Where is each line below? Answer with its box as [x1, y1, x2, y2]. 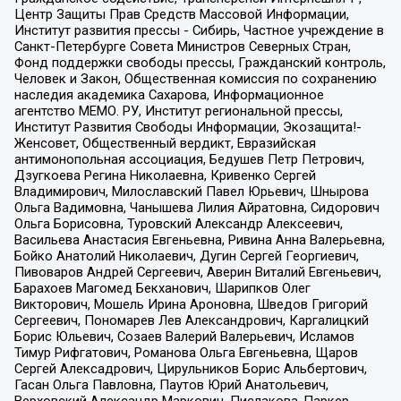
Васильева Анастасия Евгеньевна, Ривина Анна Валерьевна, [13, 232, 385, 249]
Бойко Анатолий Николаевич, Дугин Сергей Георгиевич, [13, 248, 359, 265]
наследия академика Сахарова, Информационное [13, 87, 324, 104]
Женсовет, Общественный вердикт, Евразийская [13, 135, 316, 152]
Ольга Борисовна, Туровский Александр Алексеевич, [13, 216, 343, 233]
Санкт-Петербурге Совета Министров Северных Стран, [13, 38, 351, 55]
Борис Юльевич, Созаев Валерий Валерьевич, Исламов [13, 328, 354, 346]
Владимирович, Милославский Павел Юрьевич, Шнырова [13, 183, 369, 200]
